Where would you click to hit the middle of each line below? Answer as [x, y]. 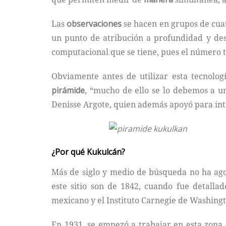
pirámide [68, 90]
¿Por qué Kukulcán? [88, 152]
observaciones [94, 23]
